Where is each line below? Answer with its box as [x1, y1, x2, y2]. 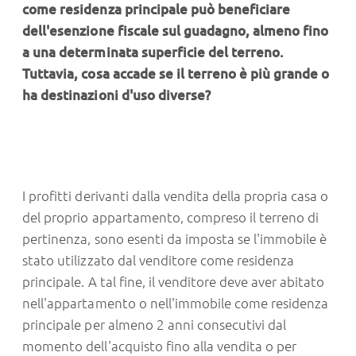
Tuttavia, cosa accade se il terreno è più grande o [22, 66, 330, 82]
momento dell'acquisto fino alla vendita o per [22, 339, 297, 354]
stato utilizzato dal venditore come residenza [22, 253, 295, 269]
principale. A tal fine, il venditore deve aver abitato [22, 274, 325, 290]
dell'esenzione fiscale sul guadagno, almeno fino [22, 23, 329, 39]
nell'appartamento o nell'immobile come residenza [22, 296, 329, 311]
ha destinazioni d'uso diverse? [22, 87, 211, 103]
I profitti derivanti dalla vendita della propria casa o [22, 188, 329, 204]
